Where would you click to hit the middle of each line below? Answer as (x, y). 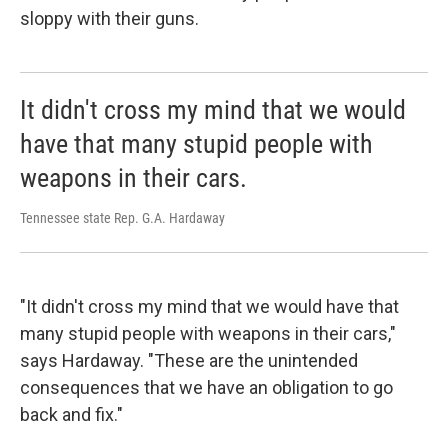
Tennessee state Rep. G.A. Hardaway (122, 217)
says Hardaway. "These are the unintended (189, 361)
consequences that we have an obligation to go (206, 388)
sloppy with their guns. (109, 18)
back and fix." (71, 415)
